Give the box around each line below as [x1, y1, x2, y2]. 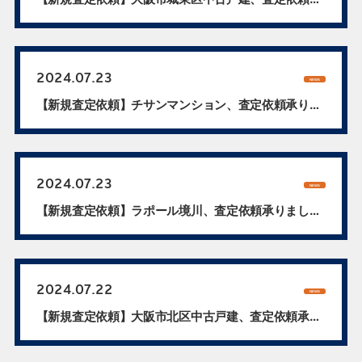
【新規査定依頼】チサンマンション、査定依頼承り [36, 97, 309, 113]
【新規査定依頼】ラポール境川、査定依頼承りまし [36, 203, 309, 219]
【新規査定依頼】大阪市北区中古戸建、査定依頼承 [36, 309, 309, 325]
